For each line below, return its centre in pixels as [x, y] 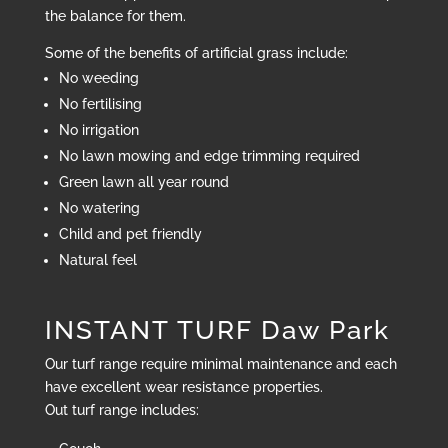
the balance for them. [115, 16]
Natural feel [97, 260]
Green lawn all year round [143, 182]
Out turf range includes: [121, 410]
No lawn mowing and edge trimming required [209, 156]
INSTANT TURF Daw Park [217, 330]
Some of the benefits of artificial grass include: [196, 53]
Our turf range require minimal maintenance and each [220, 364]
